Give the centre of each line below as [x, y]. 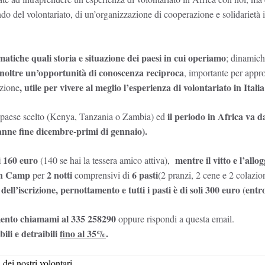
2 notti [58, 174]
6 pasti [145, 174]
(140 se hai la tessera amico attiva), [105, 160]
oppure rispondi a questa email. [175, 218]
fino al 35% [83, 233]
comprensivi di [102, 174]
